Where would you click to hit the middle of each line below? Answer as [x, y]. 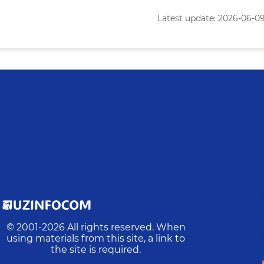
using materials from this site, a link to [96, 239]
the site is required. [96, 250]
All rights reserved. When [126, 227]
